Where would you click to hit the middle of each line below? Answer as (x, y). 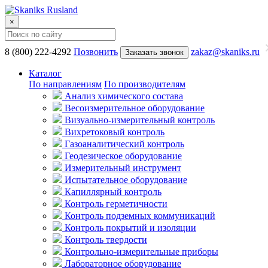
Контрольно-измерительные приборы (141, 252)
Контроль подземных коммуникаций (140, 216)
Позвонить (96, 52)
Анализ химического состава (124, 96)
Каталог (45, 73)
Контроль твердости (106, 240)
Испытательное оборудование (126, 180)
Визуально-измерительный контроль (140, 120)
